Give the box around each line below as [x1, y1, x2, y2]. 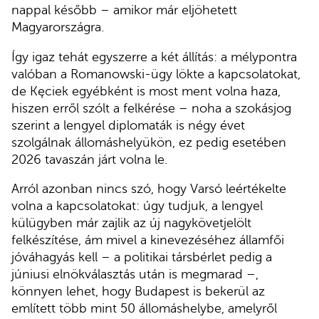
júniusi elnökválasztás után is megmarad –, [11, 267, 258, 282]
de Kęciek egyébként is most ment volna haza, [11, 83, 281, 98]
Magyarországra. [11, 19, 104, 34]
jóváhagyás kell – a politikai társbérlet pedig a [11, 250, 272, 265]
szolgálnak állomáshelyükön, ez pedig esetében [11, 135, 286, 150]
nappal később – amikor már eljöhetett [11, 2, 237, 17]
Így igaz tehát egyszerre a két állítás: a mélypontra [11, 49, 297, 64]
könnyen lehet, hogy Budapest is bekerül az [11, 284, 265, 299]
